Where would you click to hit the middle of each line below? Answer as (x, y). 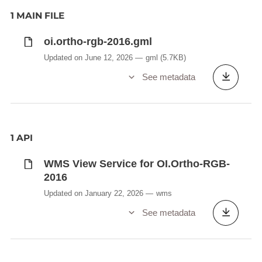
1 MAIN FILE (37, 16)
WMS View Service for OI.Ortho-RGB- (137, 164)
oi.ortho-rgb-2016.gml (98, 42)
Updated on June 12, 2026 (88, 57)
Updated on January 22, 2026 (93, 193)
